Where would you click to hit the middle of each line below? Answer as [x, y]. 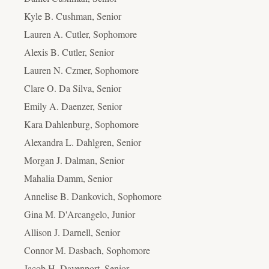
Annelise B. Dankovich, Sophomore [93, 196]
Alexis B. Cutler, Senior [69, 52]
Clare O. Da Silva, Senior [73, 88]
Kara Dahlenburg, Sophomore [81, 124]
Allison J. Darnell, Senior [72, 232]
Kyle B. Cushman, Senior [73, 16]
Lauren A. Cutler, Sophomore [80, 34]
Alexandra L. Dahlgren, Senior [83, 142]
